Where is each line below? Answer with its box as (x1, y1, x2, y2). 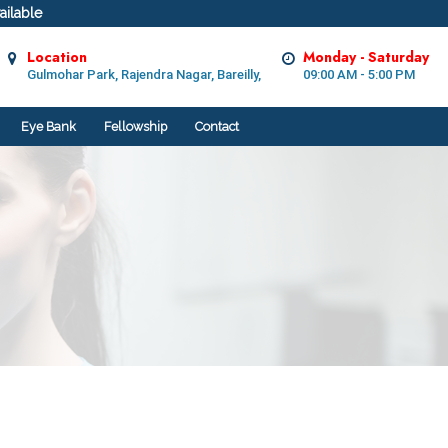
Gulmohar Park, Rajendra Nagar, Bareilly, (26, 67, 261, 83)
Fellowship (103, 118, 167, 134)
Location (26, 47, 87, 68)
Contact (194, 118, 239, 134)
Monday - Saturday (302, 47, 429, 68)
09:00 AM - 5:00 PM (302, 67, 415, 83)
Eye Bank (20, 118, 76, 134)
